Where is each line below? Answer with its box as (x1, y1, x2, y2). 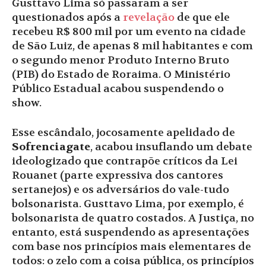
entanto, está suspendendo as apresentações (12, 226, 249, 240)
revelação (123, 11, 175, 25)
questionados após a (12, 11, 123, 25)
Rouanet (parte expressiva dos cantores (12, 169, 223, 183)
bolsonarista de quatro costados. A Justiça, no (12, 211, 254, 226)
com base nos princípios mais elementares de (12, 240, 251, 254)
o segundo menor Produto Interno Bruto (12, 53, 229, 68)
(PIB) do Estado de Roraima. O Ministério (12, 68, 230, 82)
